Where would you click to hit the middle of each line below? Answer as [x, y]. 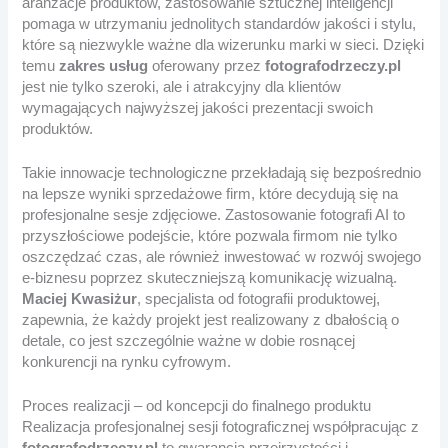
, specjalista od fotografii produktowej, [259, 298]
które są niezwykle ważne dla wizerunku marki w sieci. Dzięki [223, 44]
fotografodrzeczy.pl [333, 65]
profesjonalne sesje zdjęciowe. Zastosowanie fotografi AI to [214, 214]
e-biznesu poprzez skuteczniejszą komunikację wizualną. [210, 277]
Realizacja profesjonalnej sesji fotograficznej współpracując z [221, 427]
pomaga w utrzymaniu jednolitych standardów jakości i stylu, [219, 23]
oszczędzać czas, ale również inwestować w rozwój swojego [222, 256]
